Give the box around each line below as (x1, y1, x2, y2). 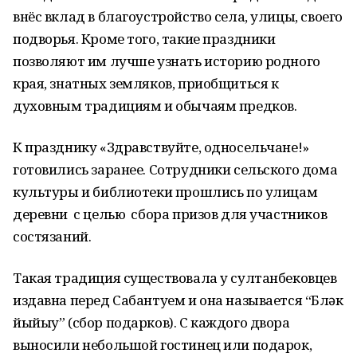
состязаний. (13, 227, 92, 245)
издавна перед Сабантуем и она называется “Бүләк (13, 291, 343, 309)
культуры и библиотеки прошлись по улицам (13, 182, 318, 201)
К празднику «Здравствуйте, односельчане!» (13, 138, 309, 156)
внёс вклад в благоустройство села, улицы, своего (13, 7, 343, 25)
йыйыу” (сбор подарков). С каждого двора (13, 313, 290, 331)
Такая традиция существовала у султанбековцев (13, 269, 337, 287)
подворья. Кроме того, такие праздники (13, 29, 276, 48)
